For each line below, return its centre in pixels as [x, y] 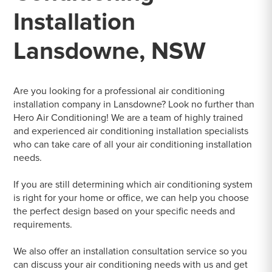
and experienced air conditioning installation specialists [131, 131]
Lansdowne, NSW [110, 52]
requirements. [43, 225]
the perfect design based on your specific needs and [124, 212]
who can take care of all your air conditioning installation [133, 145]
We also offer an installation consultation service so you [131, 252]
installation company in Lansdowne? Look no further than [134, 105]
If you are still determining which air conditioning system [133, 185]
